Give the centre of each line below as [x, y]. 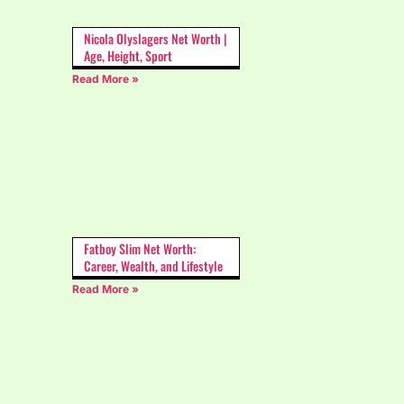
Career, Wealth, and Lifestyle [153, 265]
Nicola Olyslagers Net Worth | [156, 39]
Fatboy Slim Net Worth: [140, 248]
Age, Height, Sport [128, 56]
